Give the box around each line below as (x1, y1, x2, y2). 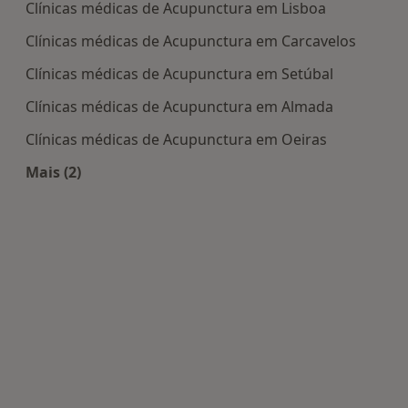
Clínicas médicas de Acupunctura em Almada (25, 97, 333, 117)
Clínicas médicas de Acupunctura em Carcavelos (25, 31, 356, 52)
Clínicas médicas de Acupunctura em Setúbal (25, 64, 333, 85)
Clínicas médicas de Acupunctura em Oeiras (25, 129, 327, 150)
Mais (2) (25, 162, 81, 183)
